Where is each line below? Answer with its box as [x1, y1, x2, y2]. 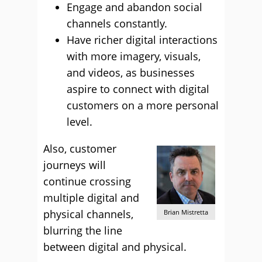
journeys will [43, 158, 106, 172]
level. [67, 115, 92, 129]
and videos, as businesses [67, 65, 195, 80]
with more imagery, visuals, [67, 49, 201, 63]
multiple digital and [43, 191, 139, 205]
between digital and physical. [43, 240, 187, 254]
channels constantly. [67, 16, 167, 30]
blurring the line [43, 223, 122, 237]
